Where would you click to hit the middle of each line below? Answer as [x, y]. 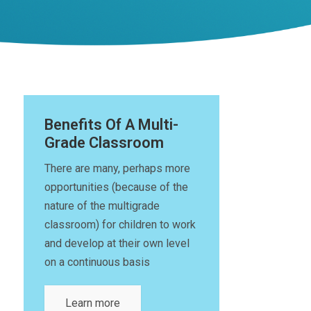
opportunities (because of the [116, 187]
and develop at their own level [117, 243]
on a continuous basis [97, 262]
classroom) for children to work [120, 225]
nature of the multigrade [102, 206]
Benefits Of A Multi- [111, 125]
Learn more [93, 303]
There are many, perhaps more [117, 168]
